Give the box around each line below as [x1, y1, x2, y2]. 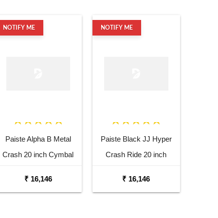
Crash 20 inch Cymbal [2, 150, 74, 159]
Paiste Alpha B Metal [5, 134, 71, 143]
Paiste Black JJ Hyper [100, 134, 172, 143]
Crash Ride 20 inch [106, 150, 167, 159]
